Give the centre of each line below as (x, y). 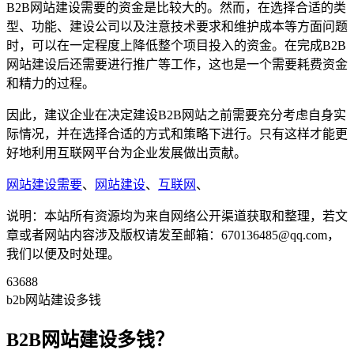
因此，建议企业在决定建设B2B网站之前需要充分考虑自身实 (176, 115)
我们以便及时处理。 (63, 254)
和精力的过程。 (51, 84)
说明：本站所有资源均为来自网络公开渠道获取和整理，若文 (177, 217)
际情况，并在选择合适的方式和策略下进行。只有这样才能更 (177, 134)
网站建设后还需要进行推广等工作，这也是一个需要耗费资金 (177, 65)
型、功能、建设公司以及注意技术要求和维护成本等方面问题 (177, 27)
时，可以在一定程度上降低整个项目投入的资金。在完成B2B (176, 46)
